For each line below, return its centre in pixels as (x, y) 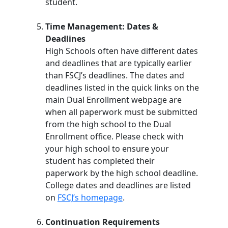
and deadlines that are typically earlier (118, 63)
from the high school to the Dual (108, 124)
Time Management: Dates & (102, 26)
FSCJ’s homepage (90, 197)
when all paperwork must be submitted (121, 112)
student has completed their (100, 161)
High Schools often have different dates (121, 51)
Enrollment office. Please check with (114, 136)
